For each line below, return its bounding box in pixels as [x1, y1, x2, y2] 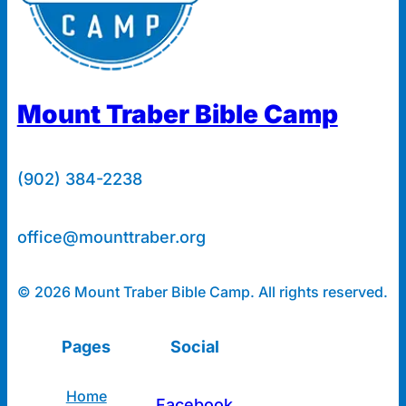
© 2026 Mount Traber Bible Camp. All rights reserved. [16, 283, 388, 302]
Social [169, 337, 219, 357]
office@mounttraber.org [16, 227, 206, 247]
